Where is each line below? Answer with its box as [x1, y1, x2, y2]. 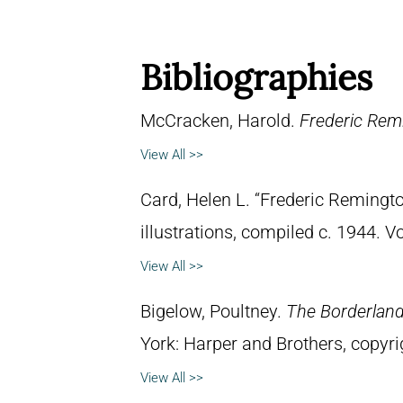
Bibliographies [140, 54, 372, 100]
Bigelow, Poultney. [140, 300, 286, 322]
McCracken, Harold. [140, 110, 300, 131]
